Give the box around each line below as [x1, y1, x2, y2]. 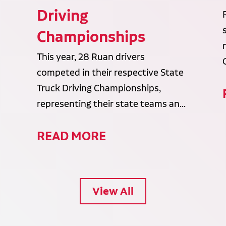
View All [92, 184, 134, 198]
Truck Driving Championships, [37, 83, 161, 94]
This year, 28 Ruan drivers [37, 51, 145, 63]
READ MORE [37, 128, 106, 144]
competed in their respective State [37, 67, 184, 79]
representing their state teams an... [37, 98, 186, 110]
